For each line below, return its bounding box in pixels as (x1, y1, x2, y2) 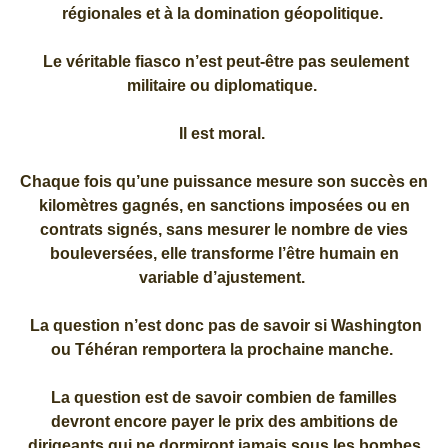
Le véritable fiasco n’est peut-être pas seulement (39, 52, 409, 70)
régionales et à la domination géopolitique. (61, 4, 387, 22)
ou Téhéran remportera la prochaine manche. (51, 340, 397, 358)
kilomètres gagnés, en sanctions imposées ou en (38, 196, 410, 214)
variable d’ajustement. (139, 268, 309, 286)
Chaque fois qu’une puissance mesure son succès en (20, 172, 428, 190)
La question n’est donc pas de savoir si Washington (26, 316, 422, 334)
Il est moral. (179, 124, 269, 142)
